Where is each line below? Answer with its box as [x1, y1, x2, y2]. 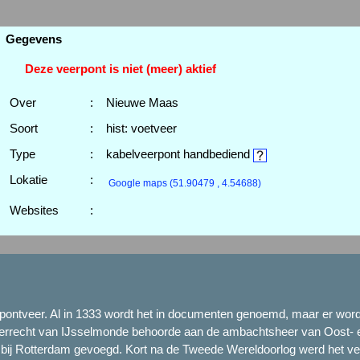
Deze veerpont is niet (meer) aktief [5, 62, 216, 76]
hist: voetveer [105, 121, 177, 136]
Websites [9, 203, 59, 218]
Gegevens [5, 32, 62, 47]
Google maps [108, 178, 170, 190]
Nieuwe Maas [105, 96, 178, 110]
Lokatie [9, 173, 47, 187]
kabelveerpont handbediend [105, 147, 253, 162]
